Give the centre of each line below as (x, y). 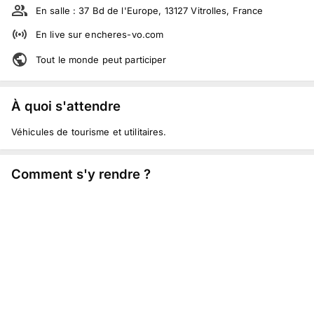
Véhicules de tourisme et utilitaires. (89, 131)
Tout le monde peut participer (101, 60)
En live (50, 34)
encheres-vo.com (124, 34)
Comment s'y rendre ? (81, 174)
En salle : (57, 11)
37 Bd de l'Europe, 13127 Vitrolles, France (171, 11)
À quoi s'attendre (66, 105)
